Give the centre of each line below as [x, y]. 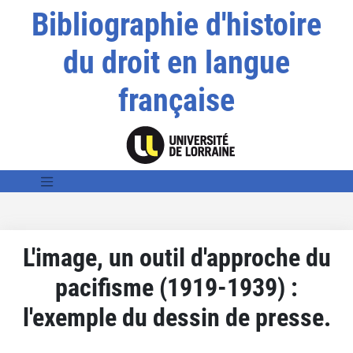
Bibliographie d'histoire [176, 25]
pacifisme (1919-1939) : [176, 287]
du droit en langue [176, 63]
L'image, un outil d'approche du [176, 257]
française [176, 100]
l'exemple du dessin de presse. [176, 317]
